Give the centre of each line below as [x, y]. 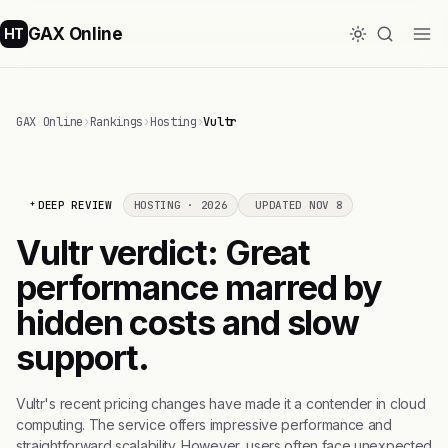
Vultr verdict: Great [163, 252]
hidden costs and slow [188, 322]
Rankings [116, 122]
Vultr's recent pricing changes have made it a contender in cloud [221, 403]
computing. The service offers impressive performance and [204, 424]
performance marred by [199, 287]
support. [83, 357]
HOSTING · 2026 [180, 205]
